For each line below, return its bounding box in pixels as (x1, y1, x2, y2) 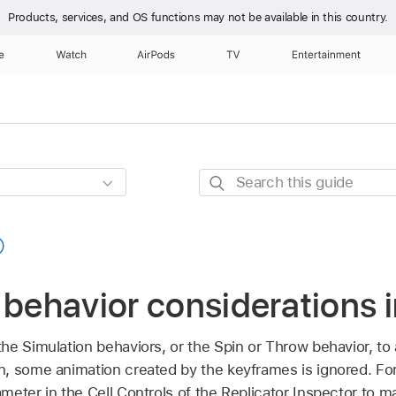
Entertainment (292, 49, 362, 61)
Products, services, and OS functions (8, 11, 203, 24)
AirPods (136, 49, 176, 61)
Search (198, 171, 247, 189)
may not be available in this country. (203, 11, 388, 24)
